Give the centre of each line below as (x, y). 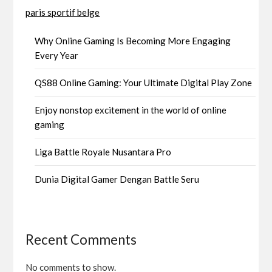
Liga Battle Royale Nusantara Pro (103, 151)
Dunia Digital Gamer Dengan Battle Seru (117, 179)
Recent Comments (81, 239)
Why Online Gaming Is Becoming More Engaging (133, 40)
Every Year (57, 55)
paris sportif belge (63, 12)
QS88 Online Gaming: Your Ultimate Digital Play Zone (144, 82)
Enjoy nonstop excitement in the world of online (131, 110)
